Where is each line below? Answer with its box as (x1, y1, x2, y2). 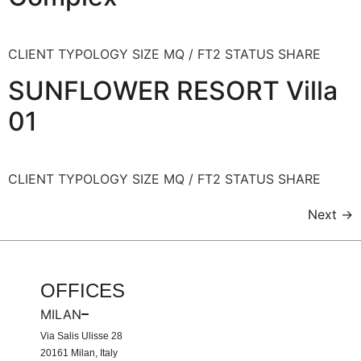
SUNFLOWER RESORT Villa (8, 74, 338, 106)
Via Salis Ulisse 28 (40, 330, 122, 342)
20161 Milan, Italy (40, 346, 118, 359)
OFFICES (40, 279, 125, 301)
